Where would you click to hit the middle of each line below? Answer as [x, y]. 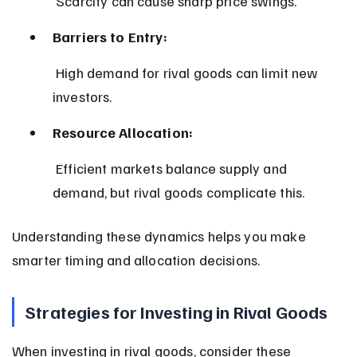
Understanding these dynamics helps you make [160, 235]
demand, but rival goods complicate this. [178, 192]
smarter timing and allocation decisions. [136, 259]
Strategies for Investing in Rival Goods [177, 311]
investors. [82, 96]
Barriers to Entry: [110, 36]
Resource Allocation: [123, 132]
